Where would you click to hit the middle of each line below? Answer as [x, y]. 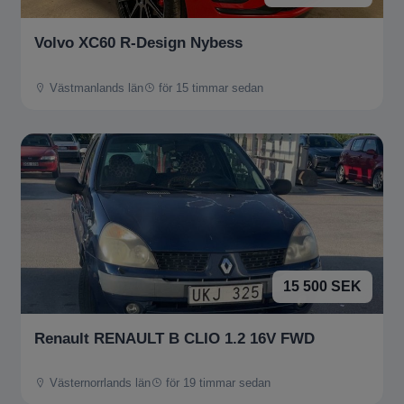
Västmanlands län [95, 87]
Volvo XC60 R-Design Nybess [138, 42]
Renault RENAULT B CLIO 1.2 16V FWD [174, 338]
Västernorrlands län [98, 383]
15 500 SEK [322, 286]
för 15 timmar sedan [209, 87]
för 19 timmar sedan [216, 383]
